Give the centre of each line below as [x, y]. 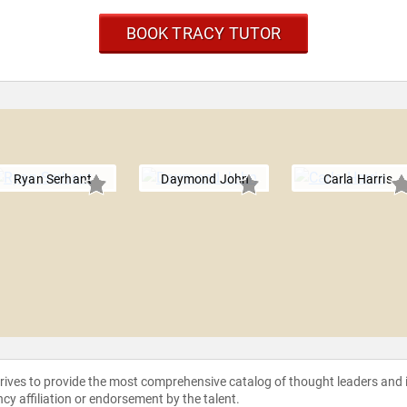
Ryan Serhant [53, 179]
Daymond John [205, 179]
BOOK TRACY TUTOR [203, 34]
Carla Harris [357, 179]
